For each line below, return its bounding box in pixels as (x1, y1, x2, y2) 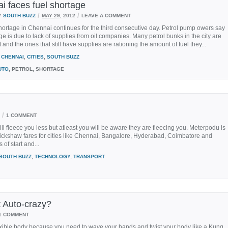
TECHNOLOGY (35, 153, 70, 159)
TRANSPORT (73, 153, 105, 159)
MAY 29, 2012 (42, 12, 75, 18)
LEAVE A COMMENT (81, 12, 131, 18)
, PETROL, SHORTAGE (9, 66, 64, 72)
